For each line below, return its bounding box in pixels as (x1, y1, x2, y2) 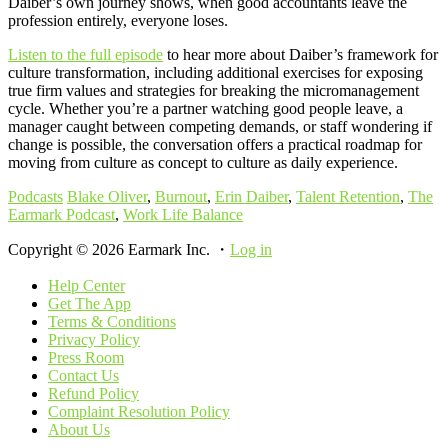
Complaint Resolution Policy (48, 402, 230, 420)
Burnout (155, 187, 207, 205)
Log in (230, 240, 272, 258)
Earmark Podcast (8, 205, 115, 223)
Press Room (48, 348, 124, 366)
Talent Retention (296, 187, 400, 205)
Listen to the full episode (8, 45, 163, 63)
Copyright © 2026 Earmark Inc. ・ (8, 240, 230, 258)
